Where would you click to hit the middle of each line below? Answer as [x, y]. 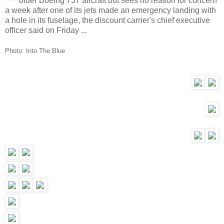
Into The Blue [45, 50]
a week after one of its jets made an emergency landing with [110, 10]
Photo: [15, 50]
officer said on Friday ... [46, 30]
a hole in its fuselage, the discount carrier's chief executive [107, 20]
